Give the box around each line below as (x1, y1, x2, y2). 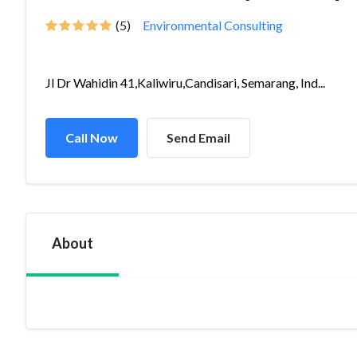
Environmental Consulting (143, 18, 283, 33)
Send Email (167, 130, 230, 145)
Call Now (65, 130, 118, 145)
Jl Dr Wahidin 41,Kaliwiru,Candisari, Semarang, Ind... (45, 75, 325, 90)
